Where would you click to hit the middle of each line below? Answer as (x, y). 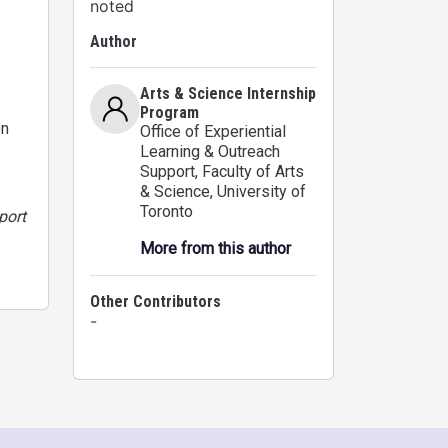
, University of (258, 191)
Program (169, 112)
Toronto (166, 211)
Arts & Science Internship (228, 93)
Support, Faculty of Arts (222, 171)
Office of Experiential (213, 131)
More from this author (215, 248)
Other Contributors (155, 301)
